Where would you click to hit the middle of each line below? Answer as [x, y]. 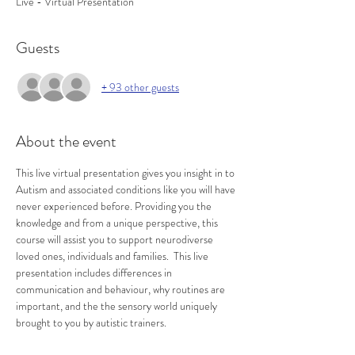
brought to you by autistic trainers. [91, 323]
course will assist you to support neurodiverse [116, 239]
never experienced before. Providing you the [115, 206]
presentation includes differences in [95, 273]
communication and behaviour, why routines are [122, 289]
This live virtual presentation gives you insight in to [126, 173]
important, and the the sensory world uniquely [118, 306]
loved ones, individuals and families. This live [113, 256]
